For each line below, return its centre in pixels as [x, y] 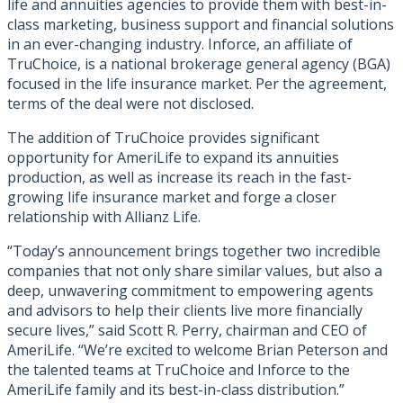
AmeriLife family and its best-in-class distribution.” [176, 390]
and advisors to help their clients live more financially [185, 311]
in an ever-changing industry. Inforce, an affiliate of [180, 45]
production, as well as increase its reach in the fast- [179, 178]
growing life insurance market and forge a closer [172, 197]
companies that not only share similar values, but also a [195, 271]
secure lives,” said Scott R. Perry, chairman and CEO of [187, 331]
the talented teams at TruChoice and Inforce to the [179, 370]
